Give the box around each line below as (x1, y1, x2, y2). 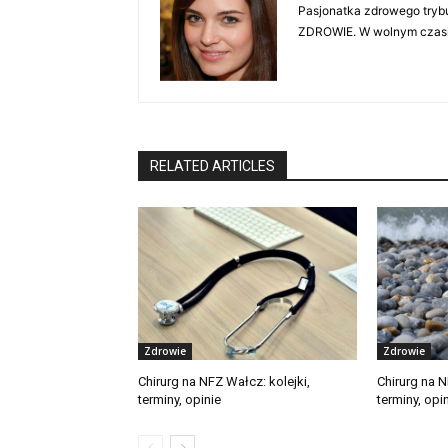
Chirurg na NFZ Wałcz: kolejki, (138, 373, 310, 389)
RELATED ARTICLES (150, 157, 275, 174)
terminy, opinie (138, 391, 221, 407)
